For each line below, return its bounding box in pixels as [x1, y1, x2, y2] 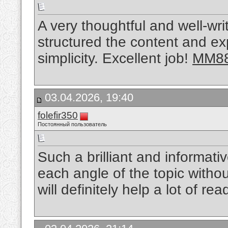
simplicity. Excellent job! [38, 50, 192, 67]
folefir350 [38, 110, 78, 121]
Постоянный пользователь [38, 121, 107, 127]
